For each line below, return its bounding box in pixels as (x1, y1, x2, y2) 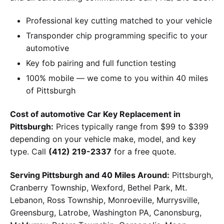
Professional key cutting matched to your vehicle (26, 15, 212, 26)
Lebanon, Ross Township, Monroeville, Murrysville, (10, 194, 199, 205)
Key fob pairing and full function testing (26, 58, 176, 68)
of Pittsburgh (26, 85, 75, 96)
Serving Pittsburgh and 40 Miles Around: (10, 169, 169, 180)
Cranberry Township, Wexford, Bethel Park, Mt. (10, 182, 187, 192)
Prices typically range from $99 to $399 (53, 121, 208, 131)
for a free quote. (111, 146, 176, 156)
